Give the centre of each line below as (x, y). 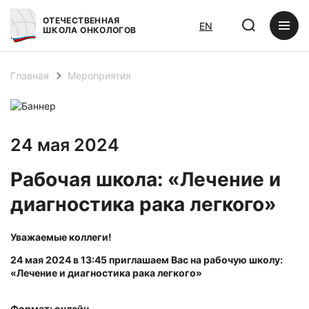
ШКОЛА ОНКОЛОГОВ (90, 30)
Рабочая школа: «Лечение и (146, 179)
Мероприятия (99, 76)
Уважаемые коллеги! (61, 237)
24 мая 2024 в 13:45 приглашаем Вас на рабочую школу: (147, 259)
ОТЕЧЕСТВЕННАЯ (81, 20)
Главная (30, 76)
